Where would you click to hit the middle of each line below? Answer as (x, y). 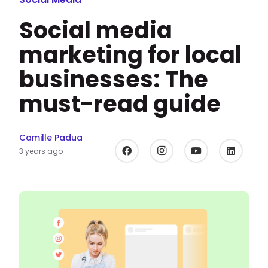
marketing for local (130, 54)
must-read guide (120, 103)
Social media (96, 30)
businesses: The (114, 79)
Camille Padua (51, 138)
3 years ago (41, 151)
